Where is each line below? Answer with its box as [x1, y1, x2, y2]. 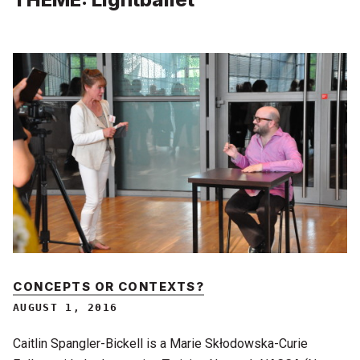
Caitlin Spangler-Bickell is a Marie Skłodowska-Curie [13, 336, 309, 352]
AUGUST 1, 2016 [13, 301, 118, 314]
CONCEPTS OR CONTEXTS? [13, 280, 205, 295]
